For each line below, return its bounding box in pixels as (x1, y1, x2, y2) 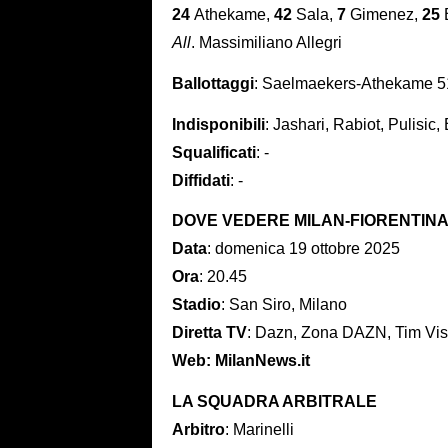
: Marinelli (225, 421, 294, 439)
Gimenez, (346, 5, 422, 23)
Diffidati (172, 171, 230, 189)
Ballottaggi (172, 74, 254, 92)
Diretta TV (172, 324, 247, 342)
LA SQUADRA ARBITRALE (172, 393, 377, 411)
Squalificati (172, 143, 256, 161)
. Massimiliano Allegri (191, 33, 342, 51)
